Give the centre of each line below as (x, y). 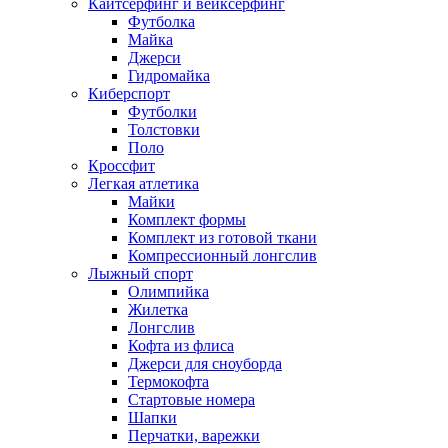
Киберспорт (129, 93)
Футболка (161, 21)
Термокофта (168, 381)
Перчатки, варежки (194, 435)
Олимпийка (168, 291)
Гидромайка (169, 75)
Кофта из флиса (181, 345)
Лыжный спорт (140, 273)
